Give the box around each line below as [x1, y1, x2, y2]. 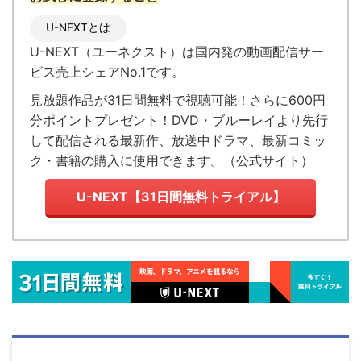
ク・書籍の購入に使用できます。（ [30, 152, 236, 169]
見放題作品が [30, 92, 107, 109]
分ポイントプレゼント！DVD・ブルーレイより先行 [30, 112, 328, 129]
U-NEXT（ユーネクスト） [30, 44, 182, 60]
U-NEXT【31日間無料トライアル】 [76, 189, 285, 205]
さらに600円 [250, 92, 326, 109]
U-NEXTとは [46, 21, 110, 35]
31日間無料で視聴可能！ [107, 92, 250, 109]
